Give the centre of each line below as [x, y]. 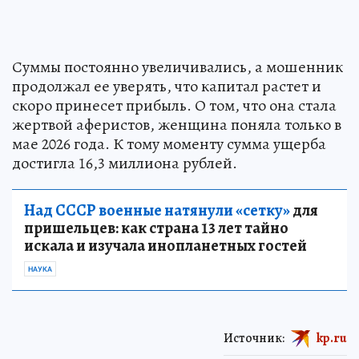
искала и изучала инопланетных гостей [165, 245]
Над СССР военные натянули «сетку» [157, 210]
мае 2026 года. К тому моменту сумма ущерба [169, 143]
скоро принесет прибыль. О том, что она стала [174, 105]
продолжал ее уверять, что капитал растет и [167, 86]
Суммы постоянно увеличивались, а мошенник [177, 67]
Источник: [254, 338]
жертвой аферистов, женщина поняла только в [177, 124]
